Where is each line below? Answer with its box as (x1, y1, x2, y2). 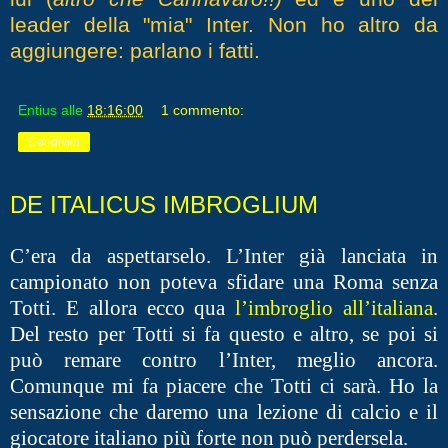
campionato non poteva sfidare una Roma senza (10, 270, 438, 293)
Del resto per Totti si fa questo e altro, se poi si (10, 322, 438, 345)
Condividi (28, 134, 80, 149)
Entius (18, 101, 57, 118)
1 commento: (161, 101, 245, 118)
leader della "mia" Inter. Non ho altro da (10, 12, 438, 36)
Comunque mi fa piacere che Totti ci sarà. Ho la (10, 374, 438, 397)
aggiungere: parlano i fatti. (10, 38, 260, 62)
